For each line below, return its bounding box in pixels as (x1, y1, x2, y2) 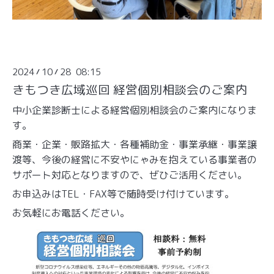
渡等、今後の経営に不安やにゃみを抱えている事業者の (12, 152, 257, 166)
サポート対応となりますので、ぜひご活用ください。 (12, 168, 247, 182)
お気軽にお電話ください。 (12, 206, 130, 220)
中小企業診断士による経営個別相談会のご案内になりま (12, 103, 257, 117)
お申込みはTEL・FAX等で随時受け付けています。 (12, 187, 234, 201)
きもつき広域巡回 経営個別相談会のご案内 (12, 81, 248, 98)
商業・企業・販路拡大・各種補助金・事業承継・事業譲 (12, 137, 257, 151)
